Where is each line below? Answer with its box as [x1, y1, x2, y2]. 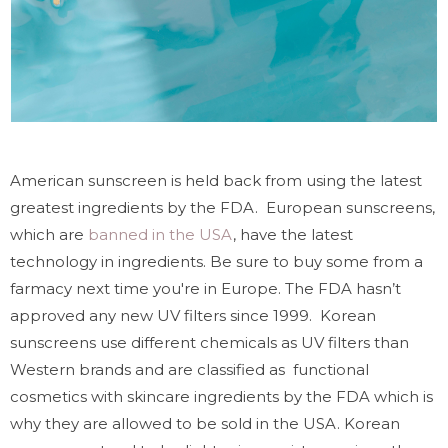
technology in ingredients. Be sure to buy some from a [10, 251, 423, 271]
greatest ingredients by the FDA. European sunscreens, [10, 197, 435, 217]
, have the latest [233, 224, 353, 244]
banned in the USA [84, 224, 233, 244]
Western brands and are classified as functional [10, 359, 369, 379]
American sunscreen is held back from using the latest [10, 170, 422, 190]
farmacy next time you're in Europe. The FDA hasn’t [10, 278, 401, 298]
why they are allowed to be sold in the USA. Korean [10, 413, 400, 433]
